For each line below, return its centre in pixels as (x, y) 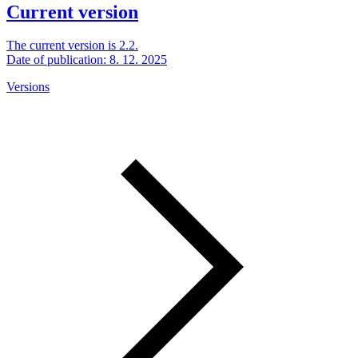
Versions (28, 87)
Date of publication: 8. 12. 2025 (87, 60)
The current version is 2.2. (72, 46)
